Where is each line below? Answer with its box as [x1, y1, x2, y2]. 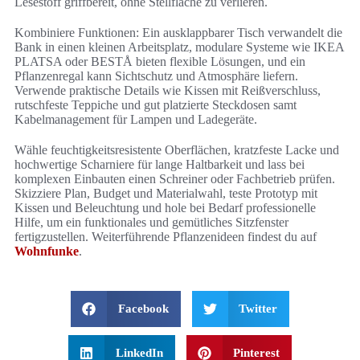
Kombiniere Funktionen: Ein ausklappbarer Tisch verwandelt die [14, 26, 342, 40]
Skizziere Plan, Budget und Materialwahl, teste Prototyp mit [14, 186, 317, 201]
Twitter [239, 302, 277, 316]
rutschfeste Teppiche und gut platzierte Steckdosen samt [14, 98, 297, 112]
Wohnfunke [14, 244, 79, 259]
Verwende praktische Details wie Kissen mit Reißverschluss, [14, 84, 321, 98]
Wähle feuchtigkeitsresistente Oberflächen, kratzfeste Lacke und [14, 143, 339, 157]
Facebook [117, 302, 169, 316]
